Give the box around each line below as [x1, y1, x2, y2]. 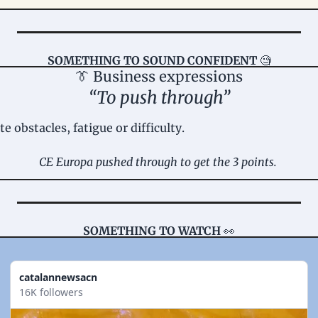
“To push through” [88, 87, 230, 109]
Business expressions [89, 67, 243, 86]
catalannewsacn [19, 270, 97, 285]
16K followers [19, 285, 83, 300]
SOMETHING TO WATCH [83, 224, 224, 238]
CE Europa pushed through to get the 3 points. [38, 155, 280, 170]
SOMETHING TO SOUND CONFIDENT [47, 53, 257, 68]
